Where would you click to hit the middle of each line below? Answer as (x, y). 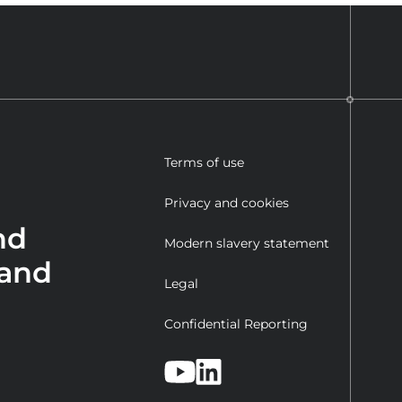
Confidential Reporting (236, 324)
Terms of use (204, 162)
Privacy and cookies (226, 203)
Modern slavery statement (246, 243)
